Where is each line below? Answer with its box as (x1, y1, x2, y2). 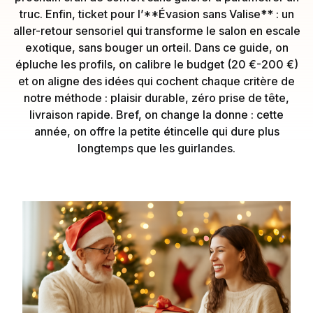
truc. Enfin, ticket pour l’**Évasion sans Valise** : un (19, 6, 294, 21)
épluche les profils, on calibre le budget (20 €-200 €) (15, 57, 298, 71)
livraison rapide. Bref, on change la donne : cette (29, 107, 284, 122)
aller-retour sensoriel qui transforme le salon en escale (13, 23, 300, 38)
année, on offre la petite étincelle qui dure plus (34, 124, 279, 138)
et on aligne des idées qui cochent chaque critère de (18, 73, 295, 88)
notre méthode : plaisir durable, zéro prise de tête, (24, 90, 289, 105)
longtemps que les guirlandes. (78, 140, 235, 155)
